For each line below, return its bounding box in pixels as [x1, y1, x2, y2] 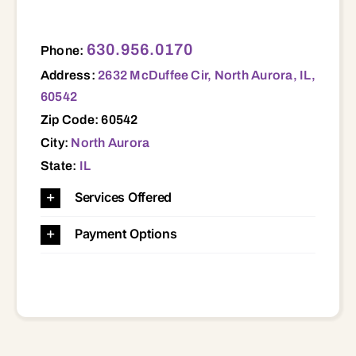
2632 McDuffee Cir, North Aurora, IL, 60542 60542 [24, 27, 66, 44]
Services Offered [74, 188, 172, 205]
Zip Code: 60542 [40, 112, 138, 126]
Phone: [40, 43, 87, 57]
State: [40, 158, 79, 172]
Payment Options [74, 225, 177, 242]
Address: [40, 68, 99, 82]
